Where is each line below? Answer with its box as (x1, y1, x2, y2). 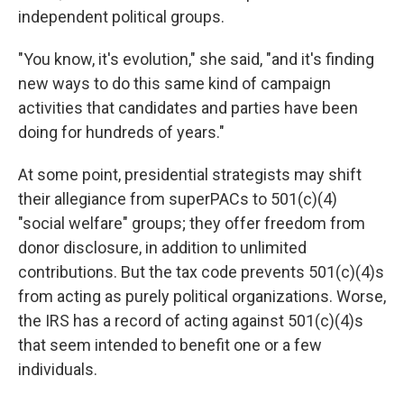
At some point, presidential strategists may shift (18, 165, 362, 185)
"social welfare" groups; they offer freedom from (18, 214, 365, 234)
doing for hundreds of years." (18, 123, 225, 142)
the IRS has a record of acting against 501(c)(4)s (18, 311, 363, 331)
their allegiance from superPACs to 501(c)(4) (18, 189, 337, 209)
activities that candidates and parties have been (18, 98, 358, 118)
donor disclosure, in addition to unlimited (18, 238, 307, 258)
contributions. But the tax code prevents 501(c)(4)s (18, 262, 384, 282)
